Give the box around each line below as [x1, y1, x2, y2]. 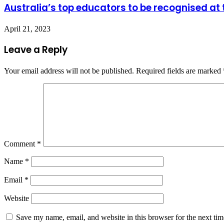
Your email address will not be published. [4, 66, 134, 75]
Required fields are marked [136, 66, 223, 75]
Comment [4, 139, 37, 148]
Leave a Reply [4, 43, 67, 57]
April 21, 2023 [4, 24, 50, 33]
